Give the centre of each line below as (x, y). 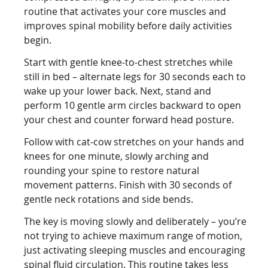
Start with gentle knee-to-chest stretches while (129, 63)
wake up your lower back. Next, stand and (118, 91)
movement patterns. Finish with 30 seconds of (128, 185)
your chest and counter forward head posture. (129, 120)
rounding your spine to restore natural (112, 171)
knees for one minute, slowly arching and (117, 156)
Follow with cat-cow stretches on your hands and (134, 142)
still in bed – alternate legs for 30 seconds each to (135, 77)
